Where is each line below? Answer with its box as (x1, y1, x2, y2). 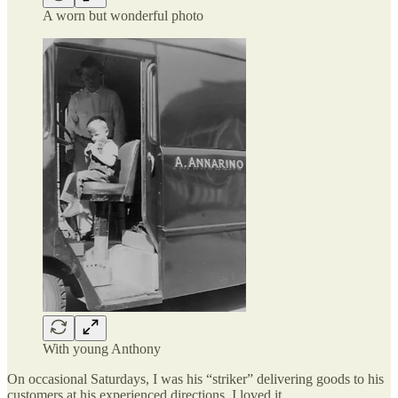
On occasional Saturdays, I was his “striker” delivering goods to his (7, 371, 384, 387)
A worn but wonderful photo (43, 7, 203, 23)
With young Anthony (43, 341, 161, 357)
